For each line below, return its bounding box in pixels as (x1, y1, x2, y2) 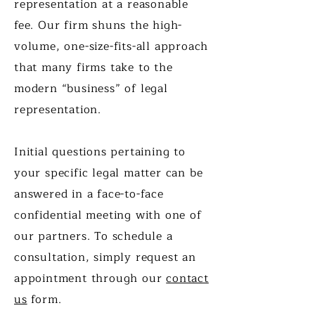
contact (166, 269, 209, 288)
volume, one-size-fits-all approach (14, 37, 209, 56)
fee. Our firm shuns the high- (14, 16, 183, 34)
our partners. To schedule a (14, 227, 173, 245)
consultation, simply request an (14, 248, 196, 266)
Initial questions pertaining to (14, 143, 186, 161)
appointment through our (14, 269, 167, 288)
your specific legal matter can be (14, 164, 203, 182)
